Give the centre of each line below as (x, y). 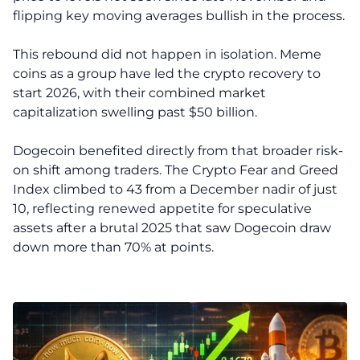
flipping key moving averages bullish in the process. (179, 16)
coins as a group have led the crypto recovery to (167, 74)
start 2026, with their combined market (139, 93)
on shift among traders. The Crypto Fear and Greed (176, 170)
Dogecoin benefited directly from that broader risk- (178, 151)
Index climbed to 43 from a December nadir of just (175, 189)
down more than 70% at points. (113, 247)
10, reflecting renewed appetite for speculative (162, 209)
